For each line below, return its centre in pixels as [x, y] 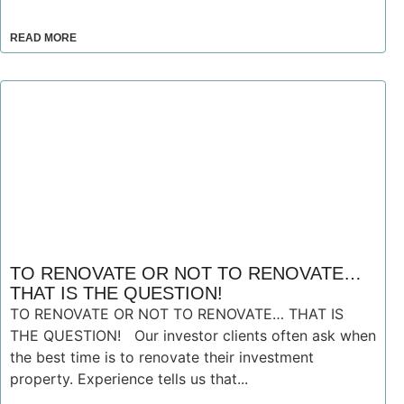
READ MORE [43, 38]
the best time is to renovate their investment [162, 357]
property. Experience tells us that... [129, 379]
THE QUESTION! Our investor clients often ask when [193, 335]
